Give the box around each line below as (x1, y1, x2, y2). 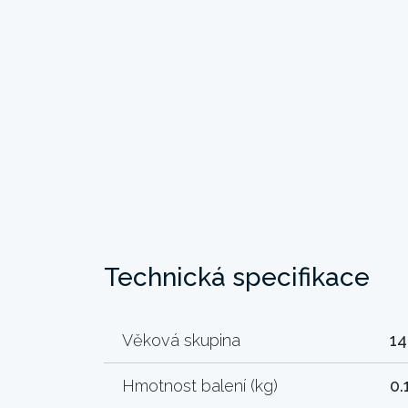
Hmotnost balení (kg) (122, 375, 278, 395)
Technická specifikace (104, 261, 370, 292)
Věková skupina (122, 330, 240, 350)
